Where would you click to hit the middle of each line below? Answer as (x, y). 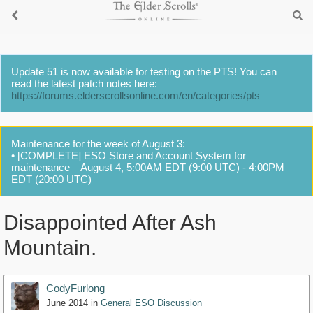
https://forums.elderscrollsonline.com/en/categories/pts (136, 95)
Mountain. (50, 248)
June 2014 (67, 303)
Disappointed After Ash (110, 223)
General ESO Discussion (151, 303)
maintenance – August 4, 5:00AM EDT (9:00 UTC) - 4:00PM (148, 167)
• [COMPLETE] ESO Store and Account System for (129, 155)
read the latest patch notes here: (84, 83)
